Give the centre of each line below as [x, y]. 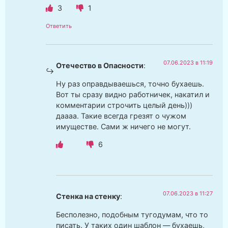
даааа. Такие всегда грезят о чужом [121, 116]
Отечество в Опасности [100, 66]
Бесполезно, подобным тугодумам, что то [132, 214]
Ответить [59, 26]
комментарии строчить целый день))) [124, 105]
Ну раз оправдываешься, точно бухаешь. [130, 83]
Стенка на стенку [88, 196]
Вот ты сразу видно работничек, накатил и [133, 94]
